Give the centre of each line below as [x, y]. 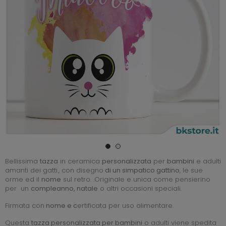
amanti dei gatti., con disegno [54, 170]
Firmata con [25, 205]
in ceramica [80, 161]
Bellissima [22, 161]
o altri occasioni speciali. [140, 188]
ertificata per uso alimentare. [125, 205]
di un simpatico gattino [142, 170]
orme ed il [23, 179]
